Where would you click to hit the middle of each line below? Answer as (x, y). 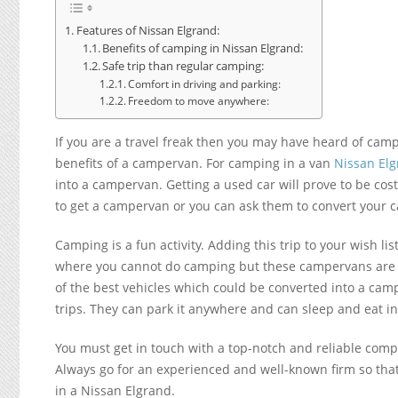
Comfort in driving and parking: (205, 84)
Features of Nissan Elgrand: (147, 31)
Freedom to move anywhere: (199, 101)
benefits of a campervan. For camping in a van (195, 163)
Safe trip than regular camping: (183, 67)
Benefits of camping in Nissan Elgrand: (203, 49)
